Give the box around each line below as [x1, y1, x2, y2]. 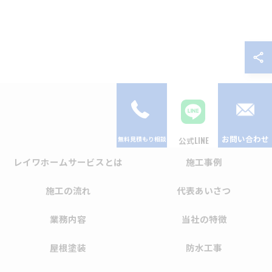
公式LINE [178, 135, 209, 146]
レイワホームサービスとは [13, 155, 123, 168]
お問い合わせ [221, 132, 269, 144]
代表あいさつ [177, 184, 231, 197]
